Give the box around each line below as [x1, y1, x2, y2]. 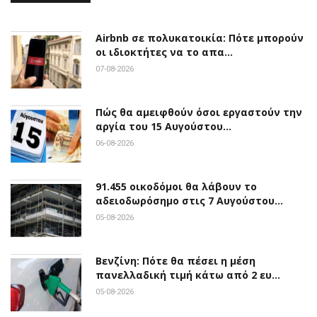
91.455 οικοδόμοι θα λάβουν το [96, 180, 257, 194]
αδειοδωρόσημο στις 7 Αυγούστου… [96, 194, 283, 208]
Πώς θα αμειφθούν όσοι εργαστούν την [96, 105, 302, 120]
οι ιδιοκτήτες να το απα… [96, 45, 233, 59]
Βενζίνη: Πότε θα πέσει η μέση [96, 254, 255, 268]
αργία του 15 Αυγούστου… [96, 120, 231, 134]
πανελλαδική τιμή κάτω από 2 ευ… [96, 268, 280, 282]
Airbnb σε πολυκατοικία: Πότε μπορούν [96, 31, 304, 45]
